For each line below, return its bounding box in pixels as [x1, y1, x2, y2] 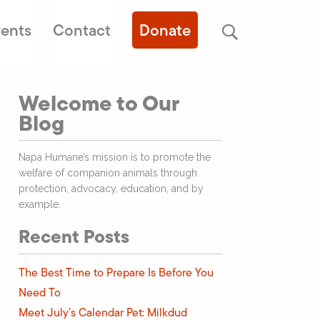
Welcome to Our [19, 86, 180, 119]
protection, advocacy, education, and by [19, 183, 204, 194]
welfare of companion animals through [19, 167, 198, 179]
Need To [19, 284, 61, 301]
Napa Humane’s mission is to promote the [19, 151, 211, 163]
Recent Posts [19, 223, 130, 250]
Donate [139, 19, 191, 41]
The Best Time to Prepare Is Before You [19, 264, 214, 281]
